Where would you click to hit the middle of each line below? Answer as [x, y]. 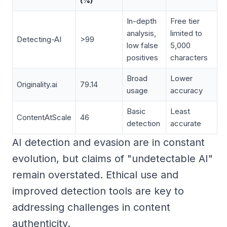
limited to [186, 33]
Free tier [185, 21]
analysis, [141, 33]
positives [142, 57]
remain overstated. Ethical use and [95, 175]
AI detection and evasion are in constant [108, 142]
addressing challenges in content [91, 207]
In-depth [142, 21]
